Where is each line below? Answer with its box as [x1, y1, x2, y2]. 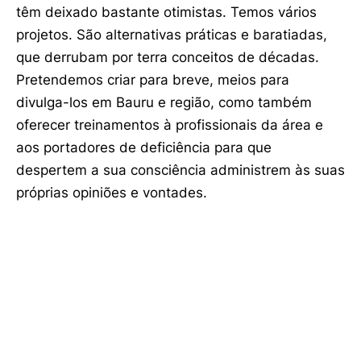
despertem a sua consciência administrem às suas [16, 161, 345, 178]
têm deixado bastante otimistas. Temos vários [16, 3, 317, 20]
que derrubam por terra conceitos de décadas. [16, 48, 319, 65]
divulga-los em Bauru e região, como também [16, 93, 312, 110]
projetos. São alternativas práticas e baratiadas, [16, 26, 327, 43]
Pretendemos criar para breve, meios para [16, 71, 289, 88]
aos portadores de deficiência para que [16, 139, 272, 156]
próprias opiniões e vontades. [16, 184, 207, 201]
